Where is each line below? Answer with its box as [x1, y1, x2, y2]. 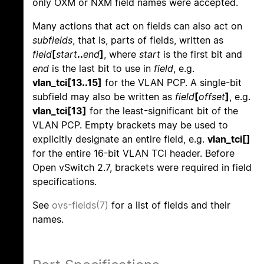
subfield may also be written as [32, 91, 175, 103]
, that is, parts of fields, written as [72, 34, 223, 47]
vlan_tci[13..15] [32, 77, 102, 89]
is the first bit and [160, 48, 242, 61]
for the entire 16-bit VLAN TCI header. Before [32, 147, 235, 160]
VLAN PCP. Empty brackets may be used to [32, 119, 228, 131]
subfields [32, 34, 72, 47]
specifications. [32, 176, 97, 188]
